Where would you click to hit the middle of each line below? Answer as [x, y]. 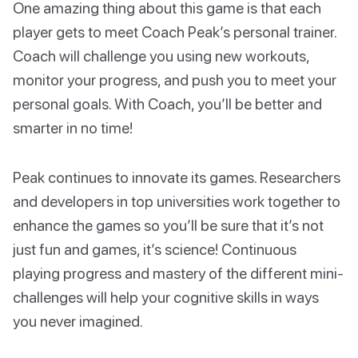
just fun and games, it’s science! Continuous [155, 249]
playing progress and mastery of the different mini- [178, 273]
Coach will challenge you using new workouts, [161, 56]
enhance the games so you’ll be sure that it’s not [168, 225]
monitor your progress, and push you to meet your [175, 80]
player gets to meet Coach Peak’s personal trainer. [175, 32]
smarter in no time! [73, 128]
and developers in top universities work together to [177, 201]
